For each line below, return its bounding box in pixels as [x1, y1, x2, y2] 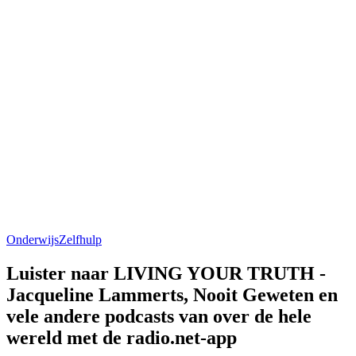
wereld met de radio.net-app [6, 327, 237, 348]
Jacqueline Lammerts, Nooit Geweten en [6, 284, 338, 305]
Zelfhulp [59, 232, 102, 246]
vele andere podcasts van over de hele [6, 305, 311, 327]
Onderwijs [6, 232, 59, 246]
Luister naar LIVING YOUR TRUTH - [6, 262, 326, 284]
